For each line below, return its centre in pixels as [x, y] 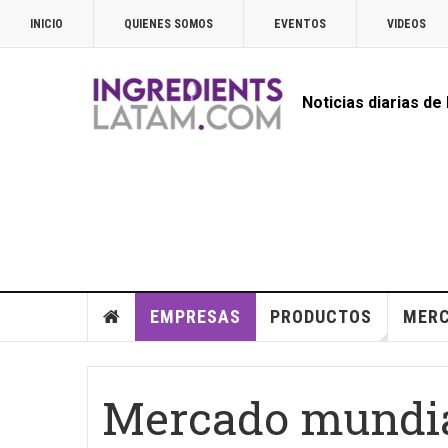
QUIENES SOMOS [168, 24]
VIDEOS [406, 24]
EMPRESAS [195, 316]
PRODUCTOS [320, 316]
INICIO [46, 24]
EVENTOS [300, 24]
